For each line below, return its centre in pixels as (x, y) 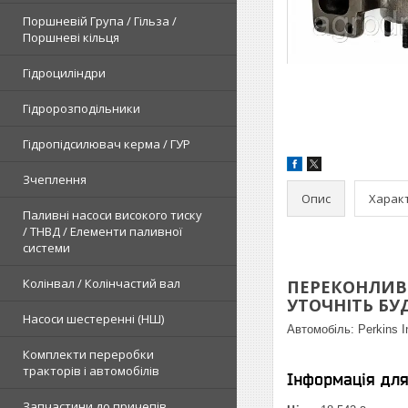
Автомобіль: (321, 329)
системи (46, 248)
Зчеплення (55, 179)
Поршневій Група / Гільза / (100, 21)
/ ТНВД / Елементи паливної (102, 231)
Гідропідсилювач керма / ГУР (107, 144)
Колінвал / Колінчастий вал (102, 283)
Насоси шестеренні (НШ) (93, 319)
